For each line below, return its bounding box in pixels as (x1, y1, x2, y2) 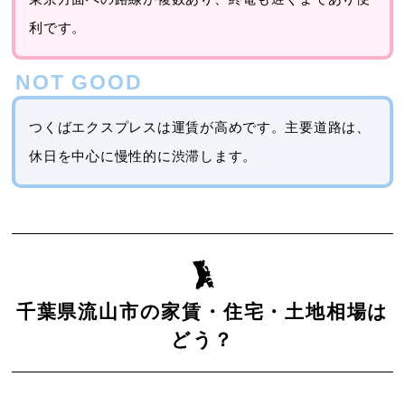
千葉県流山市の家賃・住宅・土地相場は (15, 301, 390, 323)
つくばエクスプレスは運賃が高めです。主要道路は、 (29, 120, 371, 136)
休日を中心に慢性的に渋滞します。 (29, 149, 258, 165)
